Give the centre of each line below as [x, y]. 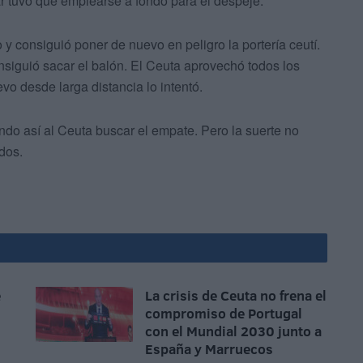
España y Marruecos [209, 349]
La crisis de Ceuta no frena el [236, 296]
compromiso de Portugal [224, 314]
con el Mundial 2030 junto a [233, 331]
